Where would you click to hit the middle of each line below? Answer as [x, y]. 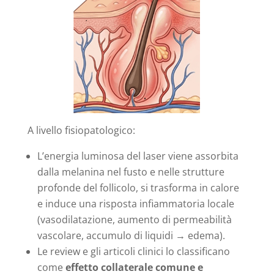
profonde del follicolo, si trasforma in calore [138, 187]
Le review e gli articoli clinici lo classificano [133, 251]
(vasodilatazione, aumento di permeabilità [134, 219]
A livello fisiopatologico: [81, 130]
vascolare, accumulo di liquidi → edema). [131, 235]
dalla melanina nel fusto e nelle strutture [131, 172]
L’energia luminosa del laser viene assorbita [138, 156]
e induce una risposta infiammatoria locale [135, 203]
